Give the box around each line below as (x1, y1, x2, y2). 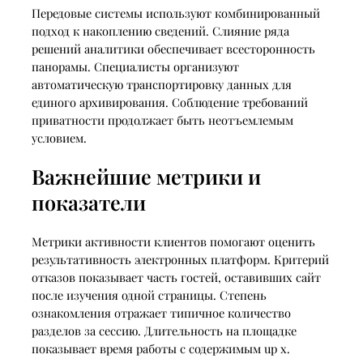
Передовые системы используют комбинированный (31, 5, 320, 22)
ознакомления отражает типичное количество (31, 304, 291, 321)
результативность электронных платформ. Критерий (31, 250, 329, 267)
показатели (31, 188, 146, 216)
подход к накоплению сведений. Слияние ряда (31, 23, 289, 40)
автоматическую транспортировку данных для (31, 76, 292, 93)
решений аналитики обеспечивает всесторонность (31, 41, 315, 58)
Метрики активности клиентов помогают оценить (31, 233, 315, 250)
